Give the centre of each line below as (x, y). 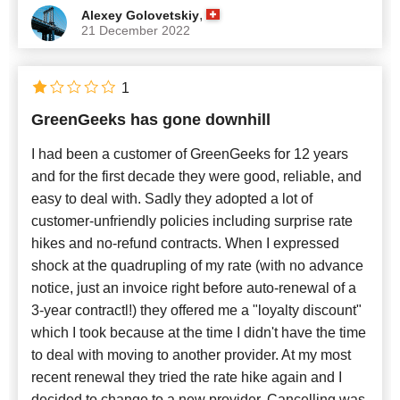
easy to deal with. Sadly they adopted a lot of (172, 198)
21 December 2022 (136, 30)
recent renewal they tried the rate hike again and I (187, 377)
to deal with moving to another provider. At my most (191, 354)
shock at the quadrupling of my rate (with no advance (197, 265)
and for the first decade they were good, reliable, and (196, 176)
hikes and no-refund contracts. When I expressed (185, 243)
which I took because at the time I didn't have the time (199, 332)
